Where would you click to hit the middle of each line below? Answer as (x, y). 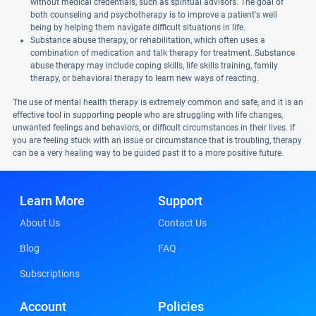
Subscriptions (50, 274)
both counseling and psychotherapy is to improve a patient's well (154, 15)
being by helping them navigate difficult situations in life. (138, 28)
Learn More (52, 201)
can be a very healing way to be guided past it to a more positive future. (148, 153)
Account (43, 306)
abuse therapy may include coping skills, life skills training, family (154, 66)
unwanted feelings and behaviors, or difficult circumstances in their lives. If (154, 128)
